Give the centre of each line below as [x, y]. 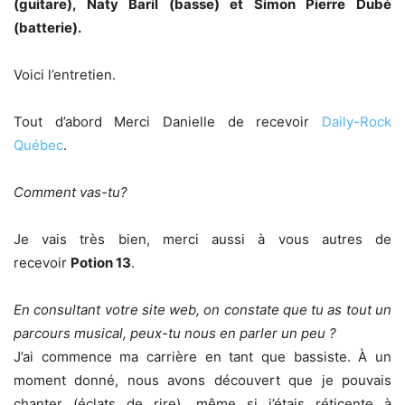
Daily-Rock [357, 122]
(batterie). [47, 28]
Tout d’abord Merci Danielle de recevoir [168, 122]
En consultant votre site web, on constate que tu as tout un [202, 310]
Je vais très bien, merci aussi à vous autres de [202, 239]
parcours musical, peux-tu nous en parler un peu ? [175, 333]
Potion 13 [101, 263]
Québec [38, 145]
